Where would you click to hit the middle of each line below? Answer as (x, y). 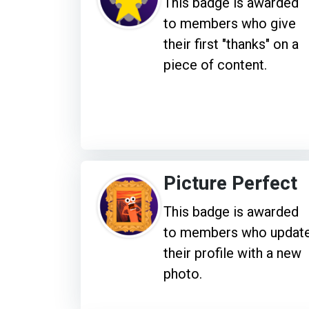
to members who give (230, 23)
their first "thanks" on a (231, 44)
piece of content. (215, 64)
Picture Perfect (230, 183)
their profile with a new (232, 253)
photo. (183, 273)
